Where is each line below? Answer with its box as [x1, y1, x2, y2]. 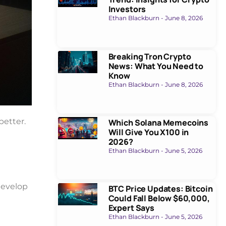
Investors [108, 4, 146, 15]
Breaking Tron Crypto [108, 50, 191, 62]
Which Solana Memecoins [108, 117, 209, 128]
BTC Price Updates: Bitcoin [108, 183, 213, 194]
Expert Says [108, 202, 154, 213]
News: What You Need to [108, 60, 204, 72]
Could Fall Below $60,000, [108, 192, 210, 204]
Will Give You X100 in [108, 126, 189, 138]
